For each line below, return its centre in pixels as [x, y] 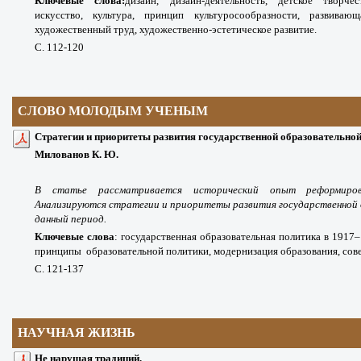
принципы [60, 251]
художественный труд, [87, 30]
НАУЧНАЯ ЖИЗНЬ [77, 333]
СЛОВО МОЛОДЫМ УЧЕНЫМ [113, 111]
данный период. [71, 219]
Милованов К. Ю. [77, 155]
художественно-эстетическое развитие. [228, 30]
